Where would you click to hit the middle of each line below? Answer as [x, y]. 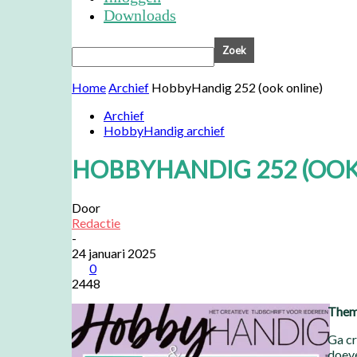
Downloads [140, 15]
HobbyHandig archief [164, 130]
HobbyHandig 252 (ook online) [237, 87]
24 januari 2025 [114, 253]
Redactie [96, 223]
